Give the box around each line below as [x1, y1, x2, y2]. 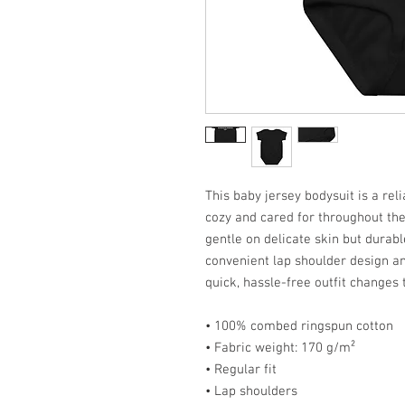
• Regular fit [205, 362, 277, 378]
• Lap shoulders [205, 383, 297, 400]
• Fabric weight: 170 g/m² [205, 340, 355, 356]
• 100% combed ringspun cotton [205, 318, 393, 334]
